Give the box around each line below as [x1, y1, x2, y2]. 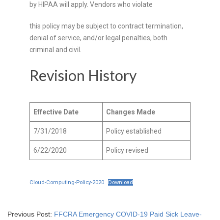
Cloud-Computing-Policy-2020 [29, 179, 104, 186]
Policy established [106, 127, 162, 135]
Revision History [29, 66, 137, 84]
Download [108, 179, 134, 186]
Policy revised [106, 146, 148, 154]
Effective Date [33, 108, 79, 116]
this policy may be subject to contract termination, [29, 22, 183, 30]
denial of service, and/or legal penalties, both [29, 33, 167, 42]
